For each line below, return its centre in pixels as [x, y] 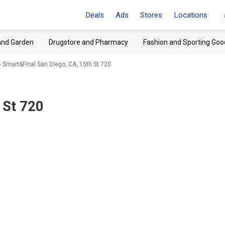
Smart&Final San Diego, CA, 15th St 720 [57, 64]
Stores [151, 15]
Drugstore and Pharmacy [88, 42]
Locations [191, 15]
